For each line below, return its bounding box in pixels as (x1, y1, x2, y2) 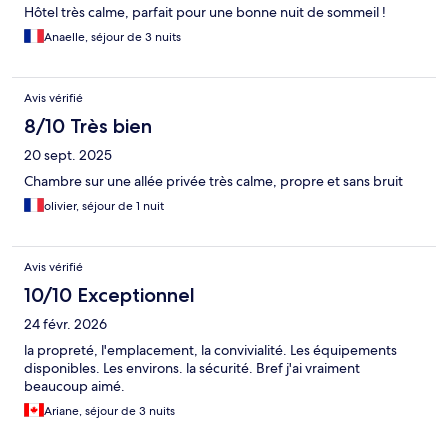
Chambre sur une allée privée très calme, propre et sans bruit (24, 172, 403, 191)
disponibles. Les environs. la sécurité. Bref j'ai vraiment (24, 359, 360, 378)
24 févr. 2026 (24, 315, 107, 334)
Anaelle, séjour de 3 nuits (44, 29, 181, 46)
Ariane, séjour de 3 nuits (44, 403, 175, 420)
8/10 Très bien (24, 114, 152, 139)
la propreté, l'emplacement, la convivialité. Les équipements (24, 341, 397, 360)
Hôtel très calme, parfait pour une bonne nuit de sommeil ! (24, 3, 386, 22)
